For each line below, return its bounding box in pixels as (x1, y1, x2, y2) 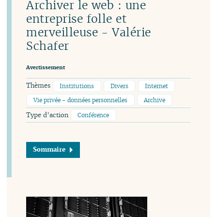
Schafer (26, 38, 69, 54)
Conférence (77, 111, 109, 119)
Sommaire (32, 145, 65, 154)
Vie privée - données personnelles (33, 96, 128, 104)
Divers (110, 82, 129, 90)
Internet (144, 82, 168, 90)
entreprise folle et (26, 11, 127, 27)
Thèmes (26, 81, 53, 90)
